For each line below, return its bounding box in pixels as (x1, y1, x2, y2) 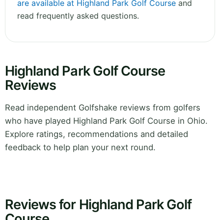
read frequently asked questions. (17, 11, 139, 21)
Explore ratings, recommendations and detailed (5, 129, 188, 139)
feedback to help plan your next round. (5, 142, 156, 153)
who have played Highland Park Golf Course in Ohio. (5, 116, 208, 126)
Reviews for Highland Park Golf (5, 196, 192, 213)
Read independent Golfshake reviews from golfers (5, 103, 200, 113)
